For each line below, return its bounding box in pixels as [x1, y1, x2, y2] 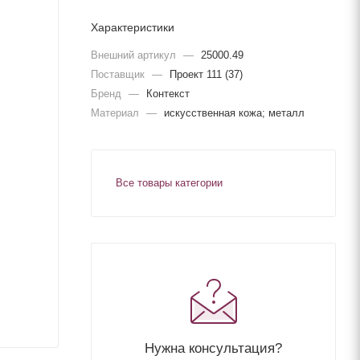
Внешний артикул [91, 48, 179, 61]
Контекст [146, 87, 190, 100]
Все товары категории [116, 176, 223, 189]
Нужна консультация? [145, 339, 282, 356]
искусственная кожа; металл [164, 106, 305, 119]
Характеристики [91, 20, 174, 34]
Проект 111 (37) [170, 67, 243, 80]
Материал [91, 106, 142, 119]
